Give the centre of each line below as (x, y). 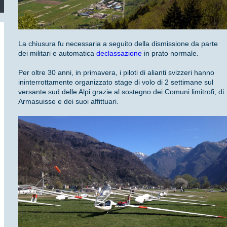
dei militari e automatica (58, 53)
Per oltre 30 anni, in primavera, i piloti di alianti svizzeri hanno (117, 73)
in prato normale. (171, 53)
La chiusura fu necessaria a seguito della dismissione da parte (118, 44)
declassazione (119, 53)
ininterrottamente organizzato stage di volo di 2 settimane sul (116, 82)
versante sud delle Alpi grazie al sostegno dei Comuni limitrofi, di (121, 92)
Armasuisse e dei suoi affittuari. (69, 102)
